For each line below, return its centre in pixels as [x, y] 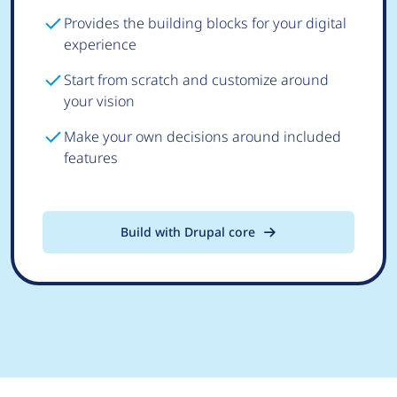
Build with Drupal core [188, 232]
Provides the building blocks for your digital [205, 23]
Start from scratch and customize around [196, 80]
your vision [99, 101]
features [91, 158]
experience [100, 44]
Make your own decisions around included [202, 136]
